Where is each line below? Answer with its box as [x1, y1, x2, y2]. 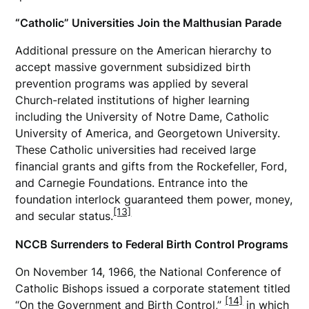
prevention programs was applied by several [15, 76, 249, 90]
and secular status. [15, 208, 114, 223]
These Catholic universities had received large [15, 142, 257, 157]
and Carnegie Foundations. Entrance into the [15, 175, 248, 190]
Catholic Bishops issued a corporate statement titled [15, 281, 291, 295]
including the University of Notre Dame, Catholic [15, 109, 270, 123]
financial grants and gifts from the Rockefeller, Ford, [15, 159, 288, 173]
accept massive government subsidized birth [15, 59, 251, 74]
